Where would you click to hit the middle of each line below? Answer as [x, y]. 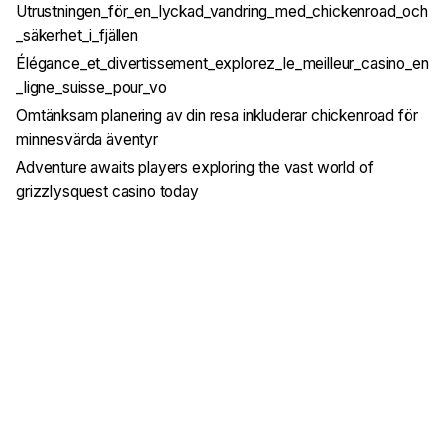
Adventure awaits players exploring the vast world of [195, 168]
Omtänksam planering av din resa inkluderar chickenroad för [217, 116]
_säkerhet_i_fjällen [77, 36]
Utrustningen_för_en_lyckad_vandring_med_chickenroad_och [222, 12]
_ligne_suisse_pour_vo [91, 88]
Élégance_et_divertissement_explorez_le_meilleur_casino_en [222, 64]
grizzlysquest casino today [107, 192]
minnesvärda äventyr [87, 140]
